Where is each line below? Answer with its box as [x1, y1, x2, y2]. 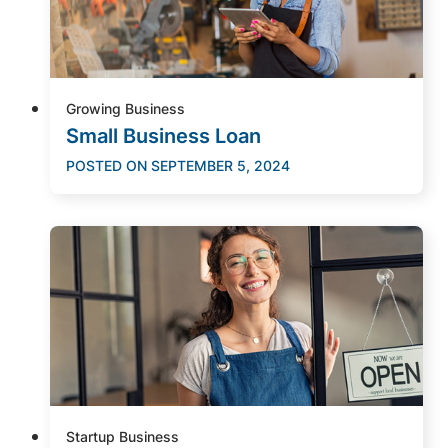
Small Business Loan [66, 123, 261, 148]
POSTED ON [66, 156, 147, 174]
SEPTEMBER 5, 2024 [151, 156, 290, 174]
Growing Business [66, 99, 185, 117]
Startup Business [66, 427, 179, 445]
